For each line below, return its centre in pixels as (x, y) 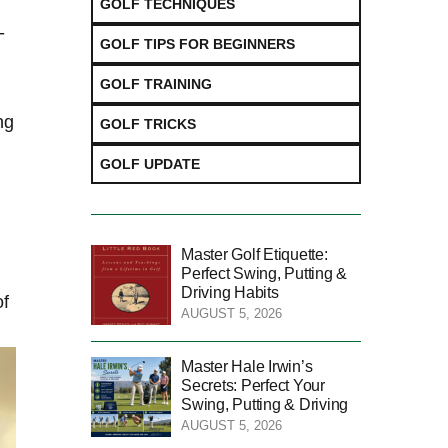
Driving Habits (230, 292)
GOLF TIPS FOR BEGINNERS (197, 43)
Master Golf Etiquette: (254, 254)
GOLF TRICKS (148, 123)
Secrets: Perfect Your (253, 385)
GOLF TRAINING (156, 83)
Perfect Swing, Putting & (264, 273)
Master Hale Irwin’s (247, 366)
